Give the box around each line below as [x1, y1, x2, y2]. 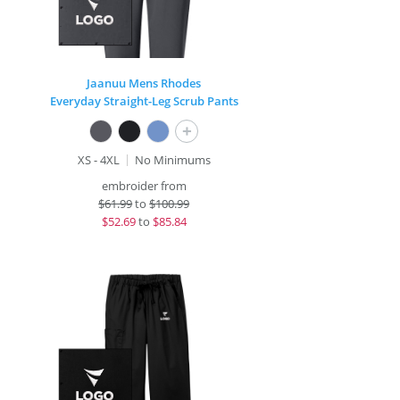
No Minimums [134, 152, 211, 168]
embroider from [101, 178, 187, 194]
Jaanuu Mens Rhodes [87, 75, 202, 91]
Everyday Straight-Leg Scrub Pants [49, 93, 238, 109]
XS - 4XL [77, 152, 120, 168]
